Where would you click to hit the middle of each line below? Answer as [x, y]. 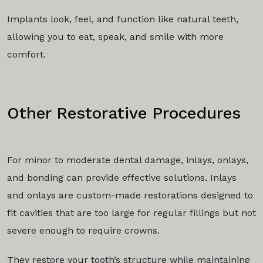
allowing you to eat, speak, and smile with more [115, 37]
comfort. [28, 55]
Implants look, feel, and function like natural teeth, [123, 19]
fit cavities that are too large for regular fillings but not [131, 213]
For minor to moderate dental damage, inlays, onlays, [128, 160]
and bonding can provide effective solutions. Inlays [122, 178]
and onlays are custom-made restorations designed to [130, 195]
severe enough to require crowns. [85, 231]
